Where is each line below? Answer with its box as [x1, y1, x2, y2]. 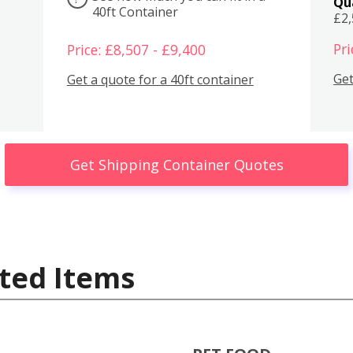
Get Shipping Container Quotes [69, 154, 284, 174]
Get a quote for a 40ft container [66, 71, 254, 89]
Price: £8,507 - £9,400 [66, 39, 206, 59]
